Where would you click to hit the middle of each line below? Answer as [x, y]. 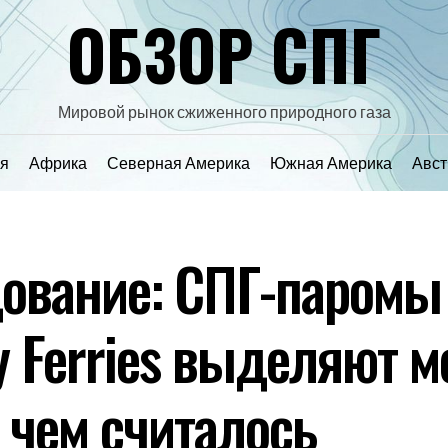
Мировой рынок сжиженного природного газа [224, 111]
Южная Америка [331, 162]
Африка [58, 162]
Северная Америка [178, 162]
